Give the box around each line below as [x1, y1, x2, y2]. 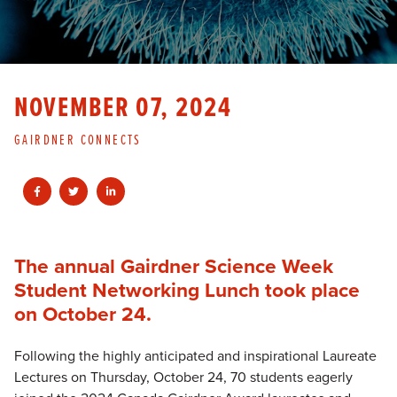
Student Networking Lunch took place [14, 274, 360, 304]
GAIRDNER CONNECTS [14, 129, 142, 150]
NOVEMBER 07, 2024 [14, 85, 232, 126]
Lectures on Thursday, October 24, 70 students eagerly [14, 366, 353, 386]
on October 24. [14, 298, 157, 328]
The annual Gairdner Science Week [14, 250, 333, 280]
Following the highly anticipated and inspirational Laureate [14, 345, 377, 365]
